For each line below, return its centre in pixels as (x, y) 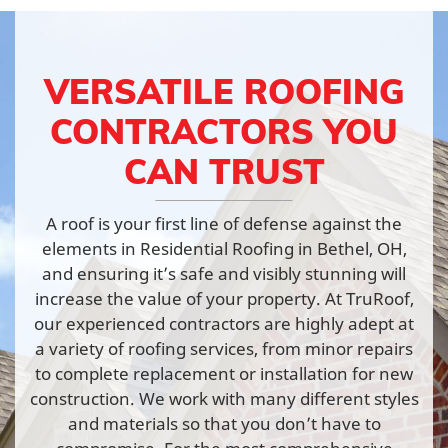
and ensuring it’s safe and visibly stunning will (224, 273)
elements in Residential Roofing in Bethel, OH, (224, 248)
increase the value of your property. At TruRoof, (224, 298)
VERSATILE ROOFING (224, 90)
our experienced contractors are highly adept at (224, 323)
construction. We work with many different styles (224, 398)
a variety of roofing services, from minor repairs (224, 348)
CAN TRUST (224, 170)
